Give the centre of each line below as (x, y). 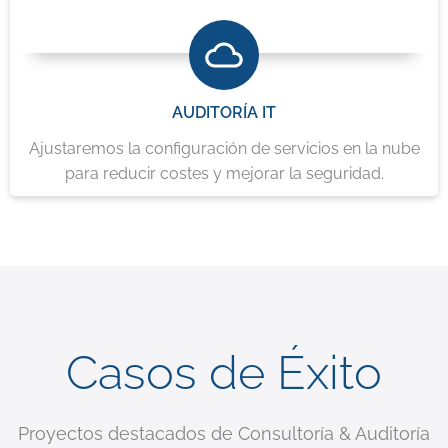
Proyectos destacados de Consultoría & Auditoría (224, 433)
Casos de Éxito (224, 372)
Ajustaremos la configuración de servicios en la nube (224, 148)
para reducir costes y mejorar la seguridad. (224, 173)
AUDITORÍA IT (224, 112)
